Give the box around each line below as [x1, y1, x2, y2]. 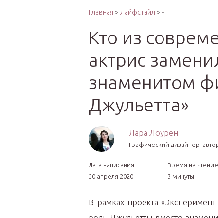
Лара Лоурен [129, 128, 178, 137]
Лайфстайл [120, 8, 155, 16]
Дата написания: [89, 162, 136, 168]
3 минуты [167, 173, 194, 180]
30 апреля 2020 [89, 173, 133, 180]
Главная [89, 8, 113, 16]
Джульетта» [89, 94, 189, 115]
